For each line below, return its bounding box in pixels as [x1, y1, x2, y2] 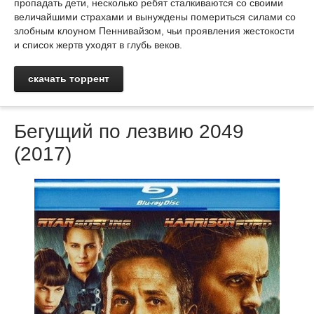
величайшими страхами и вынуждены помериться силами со [14, 11, 296, 22]
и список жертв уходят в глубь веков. [14, 39, 182, 50]
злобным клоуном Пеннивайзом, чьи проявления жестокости [14, 25, 294, 36]
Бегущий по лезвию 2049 [14, 121, 244, 142]
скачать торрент [28, 73, 109, 84]
